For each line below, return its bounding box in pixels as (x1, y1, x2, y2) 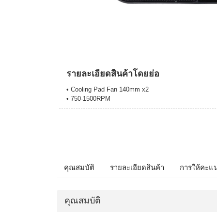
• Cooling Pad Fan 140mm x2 (66, 86, 149, 93)
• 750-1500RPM (66, 95, 110, 103)
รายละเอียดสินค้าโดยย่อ (66, 69, 159, 79)
